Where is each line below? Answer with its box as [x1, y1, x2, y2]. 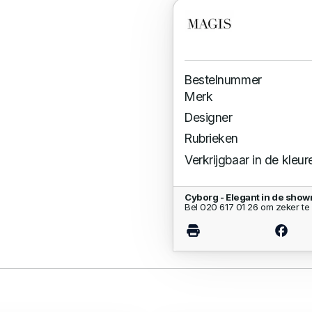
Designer [185, 110, 233, 125]
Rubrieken [185, 131, 239, 146]
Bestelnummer [185, 72, 262, 87]
